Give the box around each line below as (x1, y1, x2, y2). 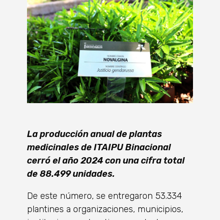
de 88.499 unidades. (27, 168, 115, 179)
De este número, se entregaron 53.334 (27, 190, 182, 201)
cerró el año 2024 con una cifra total (27, 155, 185, 166)
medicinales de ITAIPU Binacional (27, 141, 171, 153)
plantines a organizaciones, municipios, (27, 203, 183, 215)
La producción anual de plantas (27, 128, 162, 139)
